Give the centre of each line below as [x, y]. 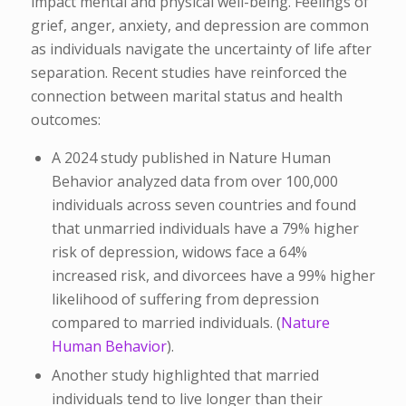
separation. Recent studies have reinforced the [188, 72]
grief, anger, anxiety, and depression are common [199, 25]
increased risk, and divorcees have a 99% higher [213, 276]
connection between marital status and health [186, 96]
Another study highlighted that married [185, 376]
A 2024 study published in [140, 158]
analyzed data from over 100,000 [225, 182]
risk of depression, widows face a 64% [179, 252]
